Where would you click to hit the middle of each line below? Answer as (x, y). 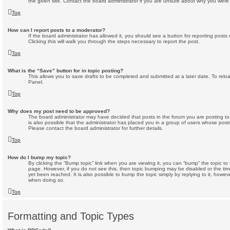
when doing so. (46, 180)
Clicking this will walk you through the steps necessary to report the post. (114, 42)
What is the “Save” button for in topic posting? (65, 71)
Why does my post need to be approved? (59, 111)
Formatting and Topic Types (71, 216)
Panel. (36, 82)
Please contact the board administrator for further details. (96, 128)
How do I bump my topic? (39, 158)
